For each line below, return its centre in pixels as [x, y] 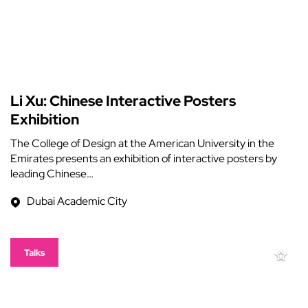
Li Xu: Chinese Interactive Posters [123, 101]
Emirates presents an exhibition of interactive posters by [144, 158]
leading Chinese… [52, 174]
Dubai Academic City [77, 201]
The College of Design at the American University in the [142, 143]
